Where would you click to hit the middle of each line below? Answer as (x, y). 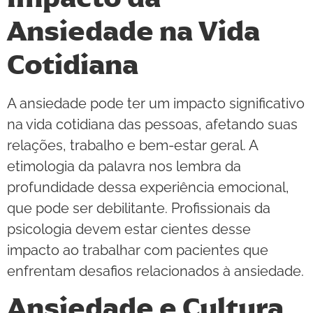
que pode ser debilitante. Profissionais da (139, 208)
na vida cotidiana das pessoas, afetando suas (152, 124)
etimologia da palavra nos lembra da (124, 166)
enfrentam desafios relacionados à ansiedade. (155, 271)
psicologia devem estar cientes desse (129, 229)
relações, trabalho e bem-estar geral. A (132, 145)
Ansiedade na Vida (133, 31)
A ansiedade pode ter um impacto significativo (156, 103)
